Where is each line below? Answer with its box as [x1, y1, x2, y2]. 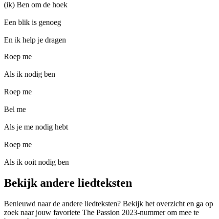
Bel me [4, 105, 26, 113]
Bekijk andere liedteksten [4, 176, 132, 189]
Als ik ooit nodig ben [4, 158, 69, 166]
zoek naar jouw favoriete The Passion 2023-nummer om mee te [4, 208, 199, 217]
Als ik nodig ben [4, 70, 55, 78]
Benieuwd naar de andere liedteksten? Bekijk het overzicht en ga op [4, 199, 213, 208]
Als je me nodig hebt [4, 123, 68, 131]
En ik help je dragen [4, 36, 66, 44]
